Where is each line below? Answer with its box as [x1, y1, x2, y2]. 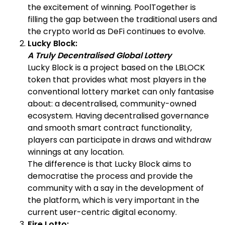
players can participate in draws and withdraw [28, 134, 211, 146]
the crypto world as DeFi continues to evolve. [28, 25, 205, 37]
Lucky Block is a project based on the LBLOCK [28, 61, 205, 73]
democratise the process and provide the [28, 170, 193, 182]
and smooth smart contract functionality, [28, 122, 192, 134]
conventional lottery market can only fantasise [28, 85, 214, 97]
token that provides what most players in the [28, 73, 206, 85]
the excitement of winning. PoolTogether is [28, 1, 196, 13]
